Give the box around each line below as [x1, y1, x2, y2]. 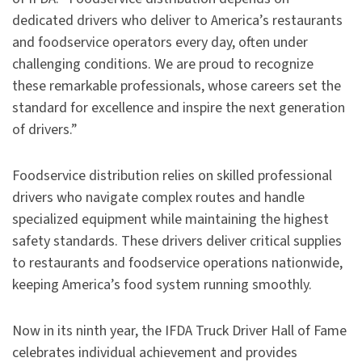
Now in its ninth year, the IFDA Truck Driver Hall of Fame [12, 321, 347, 342]
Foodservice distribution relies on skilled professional [12, 166, 332, 187]
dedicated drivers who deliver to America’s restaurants [12, 11, 343, 32]
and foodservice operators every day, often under [12, 32, 308, 53]
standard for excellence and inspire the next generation [12, 98, 345, 119]
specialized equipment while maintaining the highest [12, 209, 329, 230]
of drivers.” [12, 120, 78, 141]
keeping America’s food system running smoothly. [12, 275, 312, 296]
